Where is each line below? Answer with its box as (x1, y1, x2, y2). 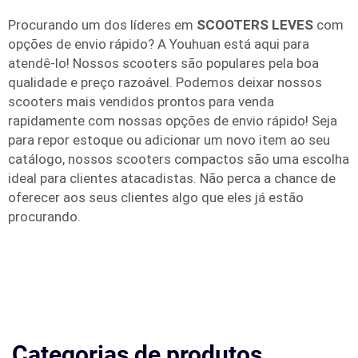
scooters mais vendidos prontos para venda (8, 93, 274, 109)
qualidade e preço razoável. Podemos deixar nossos (8, 74, 322, 90)
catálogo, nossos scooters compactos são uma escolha (8, 151, 349, 167)
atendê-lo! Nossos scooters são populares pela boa (8, 55, 319, 71)
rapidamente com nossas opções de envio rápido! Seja (8, 113, 337, 129)
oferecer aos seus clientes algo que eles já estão (8, 189, 304, 205)
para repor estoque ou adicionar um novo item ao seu (8, 132, 330, 148)
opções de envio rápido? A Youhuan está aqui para (8, 36, 309, 52)
